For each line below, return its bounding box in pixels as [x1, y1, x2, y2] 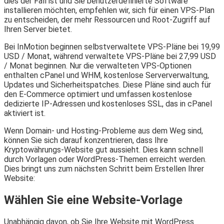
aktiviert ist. [4, 108, 45, 118]
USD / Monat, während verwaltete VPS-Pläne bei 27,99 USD [4, 51, 216, 61]
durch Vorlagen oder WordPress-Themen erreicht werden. [4, 154, 206, 164]
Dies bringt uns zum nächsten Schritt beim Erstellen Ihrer [4, 163, 204, 173]
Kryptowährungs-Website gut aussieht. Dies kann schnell [4, 144, 203, 154]
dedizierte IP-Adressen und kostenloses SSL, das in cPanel [4, 98, 212, 108]
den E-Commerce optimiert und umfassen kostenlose [4, 89, 192, 99]
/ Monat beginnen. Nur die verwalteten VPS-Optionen [4, 60, 191, 70]
